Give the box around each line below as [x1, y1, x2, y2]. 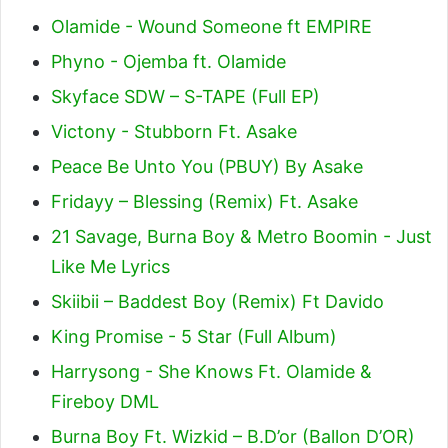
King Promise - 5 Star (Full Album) [51, 326, 337, 347]
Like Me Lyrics [51, 256, 170, 277]
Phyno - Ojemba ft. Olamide [51, 51, 286, 72]
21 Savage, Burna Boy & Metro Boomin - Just [51, 226, 432, 247]
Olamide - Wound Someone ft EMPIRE [51, 16, 372, 37]
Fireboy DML [51, 391, 159, 412]
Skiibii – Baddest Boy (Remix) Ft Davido [51, 291, 384, 312]
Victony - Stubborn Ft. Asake [51, 121, 297, 142]
